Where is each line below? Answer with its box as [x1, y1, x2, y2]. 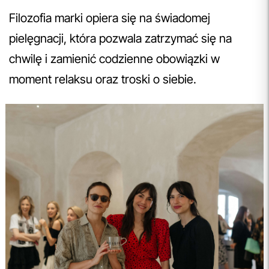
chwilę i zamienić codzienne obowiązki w [9, 51, 220, 66]
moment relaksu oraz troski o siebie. [9, 71, 196, 86]
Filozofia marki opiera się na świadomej [9, 10, 210, 25]
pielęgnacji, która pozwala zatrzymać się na [9, 31, 232, 46]
